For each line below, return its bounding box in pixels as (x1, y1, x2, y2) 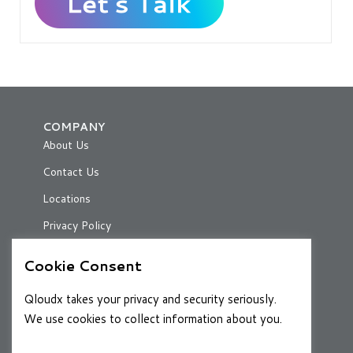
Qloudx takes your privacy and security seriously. (24, 291, 277, 307)
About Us (43, 136, 89, 153)
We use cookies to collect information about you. (24, 310, 282, 327)
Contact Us (43, 163, 99, 180)
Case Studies (43, 301, 109, 318)
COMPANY (43, 118, 105, 135)
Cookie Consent (24, 255, 142, 276)
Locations (43, 190, 91, 206)
